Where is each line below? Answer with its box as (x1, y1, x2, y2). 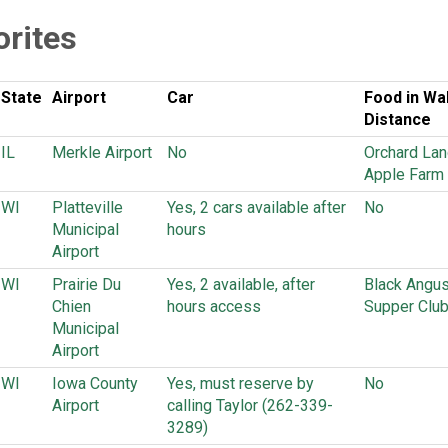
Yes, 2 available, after (167, 275, 315, 294)
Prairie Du (52, 275, 121, 294)
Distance (364, 110, 431, 129)
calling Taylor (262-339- (167, 396, 333, 415)
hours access (167, 297, 261, 316)
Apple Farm (364, 165, 444, 184)
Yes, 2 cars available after (167, 198, 346, 217)
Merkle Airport (52, 143, 152, 162)
